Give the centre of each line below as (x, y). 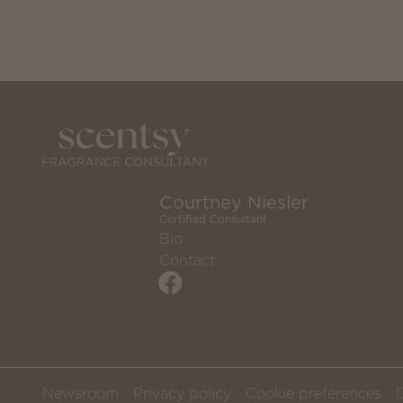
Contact (187, 260)
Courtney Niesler (234, 203)
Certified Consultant (213, 219)
